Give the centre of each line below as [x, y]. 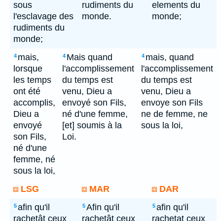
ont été [27, 91]
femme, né [34, 159]
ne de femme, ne [174, 114]
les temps [32, 80]
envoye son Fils [172, 103]
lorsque [28, 69]
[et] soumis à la [92, 125]
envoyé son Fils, [94, 103]
